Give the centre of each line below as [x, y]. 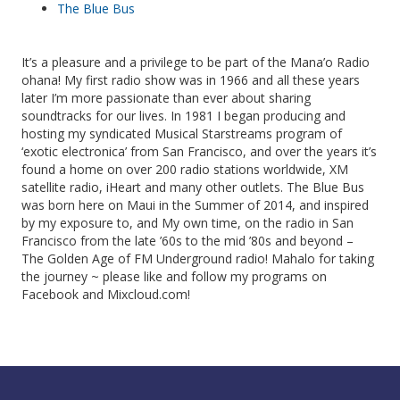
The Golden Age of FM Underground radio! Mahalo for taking [198, 258]
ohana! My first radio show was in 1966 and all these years [191, 79]
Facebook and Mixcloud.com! [106, 294]
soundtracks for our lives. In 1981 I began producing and [183, 115]
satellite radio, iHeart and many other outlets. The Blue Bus [193, 187]
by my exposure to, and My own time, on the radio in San [187, 222]
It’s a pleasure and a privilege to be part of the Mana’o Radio [196, 62]
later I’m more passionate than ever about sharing [166, 97]
